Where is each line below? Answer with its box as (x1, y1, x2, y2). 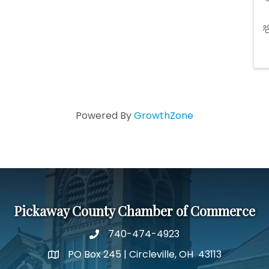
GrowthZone (134, 109, 193, 123)
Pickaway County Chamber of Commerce (14, 201, 255, 220)
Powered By (76, 109, 134, 123)
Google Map (47, 249, 105, 263)
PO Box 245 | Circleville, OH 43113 (67, 247, 222, 261)
